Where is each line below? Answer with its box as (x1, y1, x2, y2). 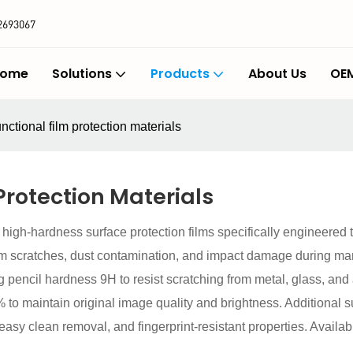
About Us (247, 64, 307, 83)
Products (150, 64, 210, 83)
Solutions (51, 64, 112, 83)
